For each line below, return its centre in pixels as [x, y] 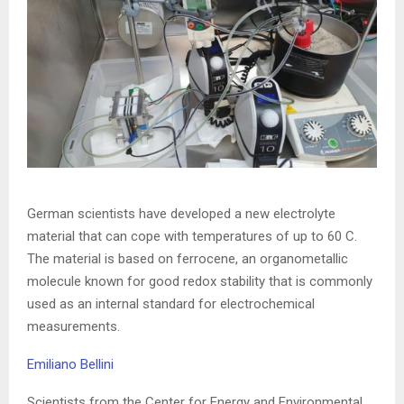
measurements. [73, 327]
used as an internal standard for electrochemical [171, 304]
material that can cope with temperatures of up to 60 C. [192, 237]
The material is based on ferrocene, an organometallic [188, 259]
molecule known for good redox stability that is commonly [200, 282]
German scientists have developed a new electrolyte [181, 214]
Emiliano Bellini [70, 365]
